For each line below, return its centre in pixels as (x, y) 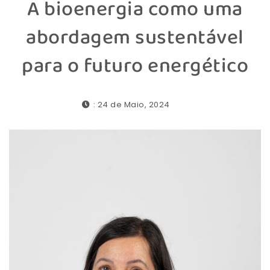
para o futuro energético (135, 66)
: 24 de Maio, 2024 (131, 105)
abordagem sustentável (135, 38)
